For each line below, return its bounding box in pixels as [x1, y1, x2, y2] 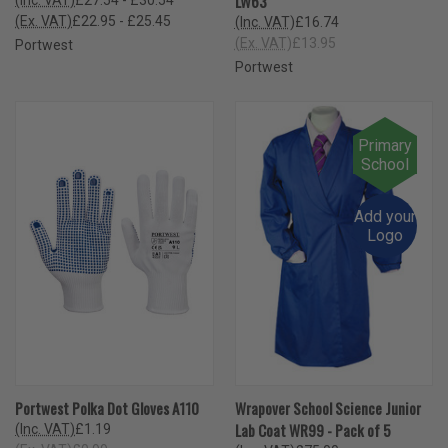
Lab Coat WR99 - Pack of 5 [234, 418, 391, 441]
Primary [358, 136, 412, 156]
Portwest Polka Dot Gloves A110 [15, 396, 199, 419]
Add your [354, 206, 416, 226]
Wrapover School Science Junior [234, 396, 421, 419]
